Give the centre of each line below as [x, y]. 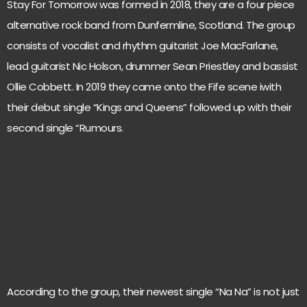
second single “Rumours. [65, 128]
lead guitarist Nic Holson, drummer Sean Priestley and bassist [152, 66]
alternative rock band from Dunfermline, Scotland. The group [151, 25]
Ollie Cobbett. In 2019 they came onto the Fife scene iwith [144, 87]
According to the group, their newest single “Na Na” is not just [153, 292]
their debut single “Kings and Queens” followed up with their [149, 107]
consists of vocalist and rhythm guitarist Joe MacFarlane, [143, 46]
